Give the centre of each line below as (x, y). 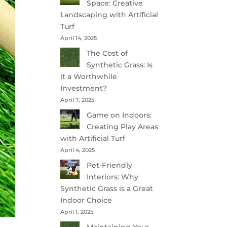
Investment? (84, 88)
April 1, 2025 (77, 212)
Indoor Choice (86, 200)
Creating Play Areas (123, 127)
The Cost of (107, 53)
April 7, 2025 (78, 100)
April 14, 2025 (79, 38)
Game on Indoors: (119, 115)
